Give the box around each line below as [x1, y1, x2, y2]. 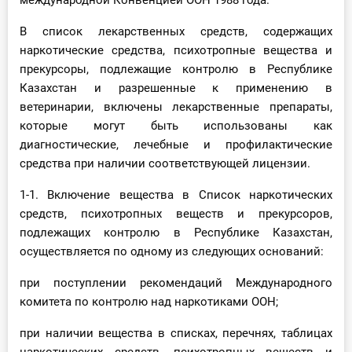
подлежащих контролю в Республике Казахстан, [20, 225, 332, 240]
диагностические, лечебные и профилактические [20, 137, 332, 152]
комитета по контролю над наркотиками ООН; [20, 295, 278, 310]
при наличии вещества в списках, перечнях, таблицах [20, 326, 332, 341]
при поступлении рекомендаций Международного [20, 276, 332, 291]
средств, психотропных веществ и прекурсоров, [20, 207, 332, 222]
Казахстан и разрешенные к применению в [20, 81, 332, 96]
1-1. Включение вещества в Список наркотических [20, 188, 332, 203]
